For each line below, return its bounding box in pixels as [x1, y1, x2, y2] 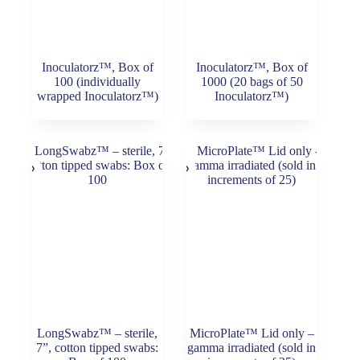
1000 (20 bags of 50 [200, 74, 303, 88]
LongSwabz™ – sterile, [37, 325, 158, 340]
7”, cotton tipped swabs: [36, 340, 159, 354]
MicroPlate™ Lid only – [189, 325, 314, 340]
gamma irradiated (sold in [187, 340, 317, 354]
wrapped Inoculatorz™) [36, 88, 158, 103]
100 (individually [54, 74, 141, 88]
